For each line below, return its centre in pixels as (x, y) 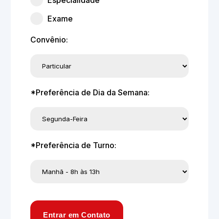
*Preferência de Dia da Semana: (90, 92)
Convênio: (49, 40)
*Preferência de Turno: (74, 145)
